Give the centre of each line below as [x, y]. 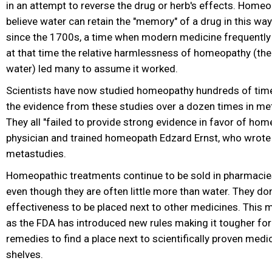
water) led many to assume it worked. [92, 69]
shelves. [25, 255]
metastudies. [36, 154]
